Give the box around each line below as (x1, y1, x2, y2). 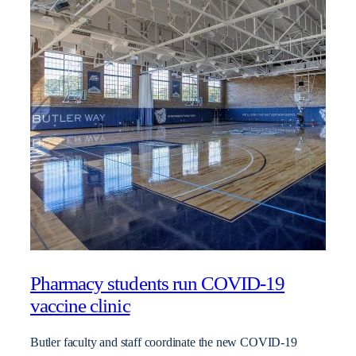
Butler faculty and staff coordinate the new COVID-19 (30, 335, 297, 350)
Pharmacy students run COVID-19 (30, 272, 285, 294)
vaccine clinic (30, 294, 130, 316)
